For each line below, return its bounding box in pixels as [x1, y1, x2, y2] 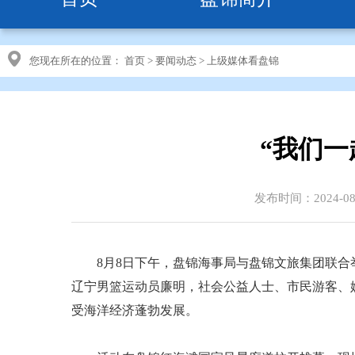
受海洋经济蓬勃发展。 [71, 303, 198, 317]
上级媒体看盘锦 [207, 55, 279, 67]
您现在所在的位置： [27, 55, 124, 67]
